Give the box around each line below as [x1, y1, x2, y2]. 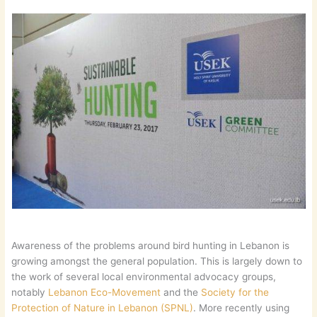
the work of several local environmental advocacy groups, [11, 271, 277, 282]
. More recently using [193, 302, 290, 313]
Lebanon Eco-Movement [48, 287, 161, 298]
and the [161, 287, 202, 298]
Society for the [201, 287, 270, 298]
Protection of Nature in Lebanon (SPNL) [11, 302, 194, 313]
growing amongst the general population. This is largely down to [11, 255, 303, 267]
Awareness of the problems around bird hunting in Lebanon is [11, 240, 290, 251]
